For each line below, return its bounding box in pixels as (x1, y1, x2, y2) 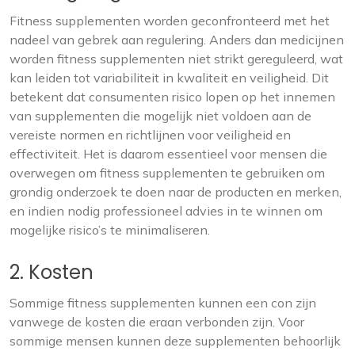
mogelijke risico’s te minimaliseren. (10, 222, 210, 238)
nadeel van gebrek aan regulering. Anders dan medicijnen (10, 32, 344, 48)
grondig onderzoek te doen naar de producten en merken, (10, 184, 342, 200)
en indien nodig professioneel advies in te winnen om (10, 203, 323, 219)
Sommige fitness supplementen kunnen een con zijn (10, 295, 316, 311)
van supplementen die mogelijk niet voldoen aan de (10, 108, 311, 124)
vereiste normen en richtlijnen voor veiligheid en (10, 127, 291, 143)
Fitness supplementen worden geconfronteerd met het (10, 13, 330, 29)
